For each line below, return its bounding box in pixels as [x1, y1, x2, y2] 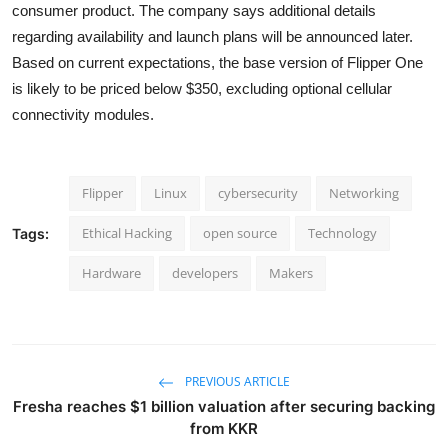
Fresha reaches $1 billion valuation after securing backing [13, 397, 435, 417]
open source [203, 224, 277, 243]
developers [172, 264, 238, 283]
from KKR [190, 419, 258, 439]
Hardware [82, 264, 141, 283]
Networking [329, 184, 399, 203]
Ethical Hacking [82, 224, 172, 243]
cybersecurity [218, 184, 298, 203]
